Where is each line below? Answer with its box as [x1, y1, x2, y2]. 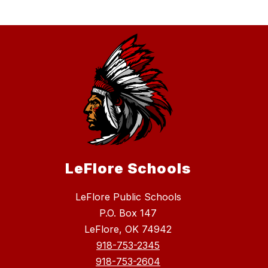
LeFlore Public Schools [75, 190, 181, 203]
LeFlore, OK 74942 [84, 223, 172, 235]
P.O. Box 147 [99, 206, 157, 219]
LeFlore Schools [65, 159, 191, 177]
